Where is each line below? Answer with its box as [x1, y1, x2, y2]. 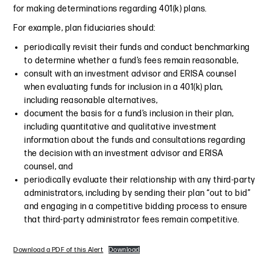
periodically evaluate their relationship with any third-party [24, 175, 256, 186]
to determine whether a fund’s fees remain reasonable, [24, 55, 239, 66]
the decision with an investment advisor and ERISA [24, 148, 224, 159]
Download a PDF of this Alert [13, 246, 104, 254]
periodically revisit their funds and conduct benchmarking [24, 42, 250, 53]
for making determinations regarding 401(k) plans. [13, 4, 207, 14]
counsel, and [24, 162, 74, 172]
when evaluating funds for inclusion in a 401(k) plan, [24, 82, 223, 93]
